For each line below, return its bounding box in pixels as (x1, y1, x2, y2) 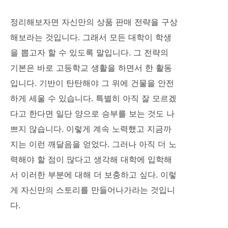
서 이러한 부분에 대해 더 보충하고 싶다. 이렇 (10, 169, 177, 180)
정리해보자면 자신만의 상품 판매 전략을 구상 (10, 16, 178, 27)
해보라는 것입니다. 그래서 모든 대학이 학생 (10, 32, 172, 42)
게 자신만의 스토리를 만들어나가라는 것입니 (10, 184, 175, 195)
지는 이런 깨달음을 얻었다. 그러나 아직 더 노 (10, 138, 177, 149)
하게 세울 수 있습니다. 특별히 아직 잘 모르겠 (10, 93, 177, 103)
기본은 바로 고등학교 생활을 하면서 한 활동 (10, 62, 172, 73)
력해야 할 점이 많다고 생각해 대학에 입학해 (10, 154, 172, 164)
